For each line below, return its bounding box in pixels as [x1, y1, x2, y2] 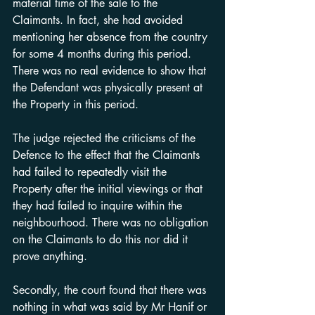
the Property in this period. [13, 97, 139, 112]
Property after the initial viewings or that [13, 181, 206, 196]
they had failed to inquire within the [13, 198, 186, 213]
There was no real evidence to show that [13, 63, 210, 78]
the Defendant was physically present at [13, 80, 206, 95]
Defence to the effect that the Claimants [13, 148, 203, 162]
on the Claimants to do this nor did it [13, 232, 191, 247]
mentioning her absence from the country [13, 30, 211, 44]
